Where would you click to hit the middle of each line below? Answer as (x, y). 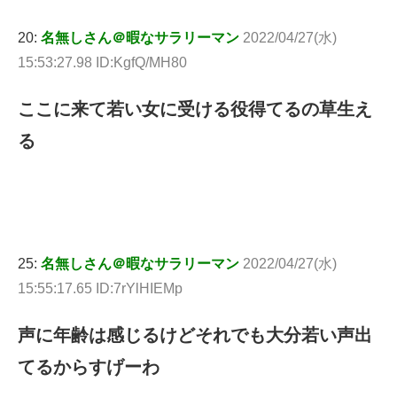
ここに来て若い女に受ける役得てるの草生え (195, 109)
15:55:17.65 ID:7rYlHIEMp (100, 289)
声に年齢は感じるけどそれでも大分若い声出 (195, 335)
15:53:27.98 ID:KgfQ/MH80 (102, 63)
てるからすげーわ (89, 367)
